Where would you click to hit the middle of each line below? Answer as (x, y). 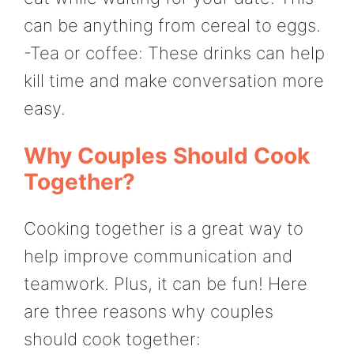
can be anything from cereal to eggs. (172, 26)
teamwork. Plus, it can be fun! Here (166, 284)
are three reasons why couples (149, 312)
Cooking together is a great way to (164, 229)
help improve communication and (158, 256)
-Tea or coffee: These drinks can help (174, 53)
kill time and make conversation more (174, 81)
